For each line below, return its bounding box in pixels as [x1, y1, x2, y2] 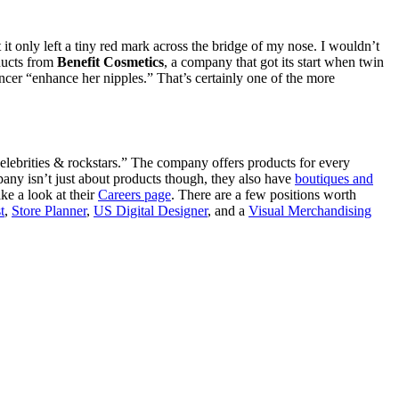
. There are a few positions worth [171, 187, 356, 203]
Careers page [98, 187, 171, 203]
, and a [208, 203, 248, 219]
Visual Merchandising [248, 203, 371, 219]
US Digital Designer [94, 203, 208, 219]
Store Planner [12, 203, 86, 219]
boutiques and [295, 171, 373, 187]
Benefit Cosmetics [57, 53, 164, 69]
